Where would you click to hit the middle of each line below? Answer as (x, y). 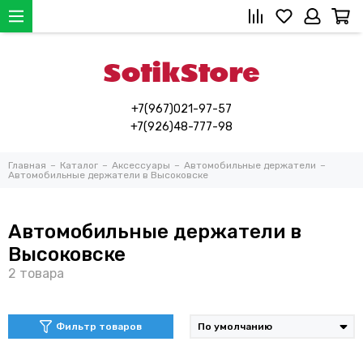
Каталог (79, 165)
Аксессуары (141, 165)
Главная (27, 165)
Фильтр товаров (99, 327)
